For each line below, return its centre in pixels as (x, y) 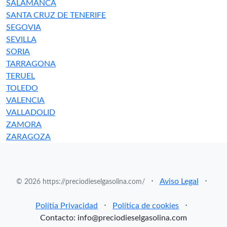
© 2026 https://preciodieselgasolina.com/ (80, 182)
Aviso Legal (179, 181)
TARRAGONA (31, 64)
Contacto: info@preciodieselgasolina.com (113, 218)
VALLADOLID (31, 112)
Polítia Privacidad (67, 206)
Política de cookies (146, 206)
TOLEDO (22, 88)
